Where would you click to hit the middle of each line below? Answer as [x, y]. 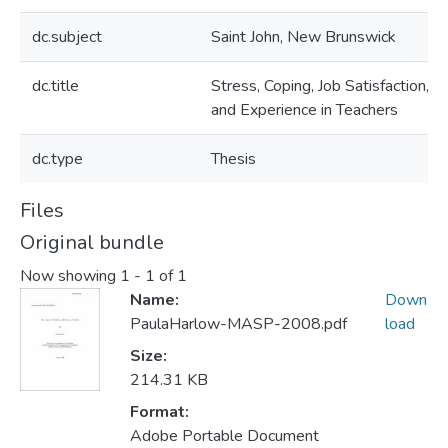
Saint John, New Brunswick [303, 37]
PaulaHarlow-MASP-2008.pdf [238, 324]
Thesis [233, 159]
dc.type [57, 159]
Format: [159, 412]
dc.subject [67, 37]
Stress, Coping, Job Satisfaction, [320, 86]
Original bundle [92, 242]
